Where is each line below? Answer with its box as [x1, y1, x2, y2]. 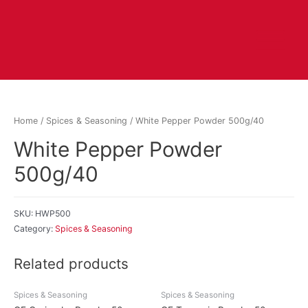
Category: [14, 223, 55, 234]
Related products [14, 255, 129, 273]
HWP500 [35, 208, 71, 219]
